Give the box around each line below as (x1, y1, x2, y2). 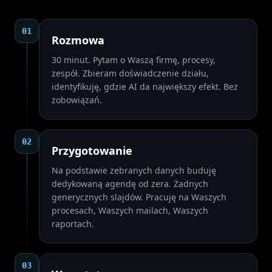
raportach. (52, 218, 94, 229)
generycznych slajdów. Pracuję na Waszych (52, 191, 226, 203)
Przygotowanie (52, 143, 132, 158)
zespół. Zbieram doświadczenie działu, (52, 67, 209, 79)
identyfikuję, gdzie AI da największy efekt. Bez (52, 81, 238, 92)
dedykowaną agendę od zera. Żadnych (52, 178, 208, 189)
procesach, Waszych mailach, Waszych (52, 205, 208, 216)
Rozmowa (52, 33, 104, 47)
